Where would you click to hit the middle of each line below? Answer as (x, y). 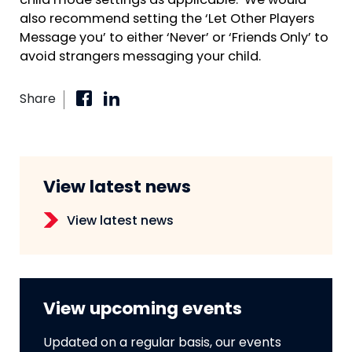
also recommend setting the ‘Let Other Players (167, 20)
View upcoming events (143, 310)
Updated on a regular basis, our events (162, 344)
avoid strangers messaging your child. (142, 58)
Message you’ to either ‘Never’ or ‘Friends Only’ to (174, 39)
